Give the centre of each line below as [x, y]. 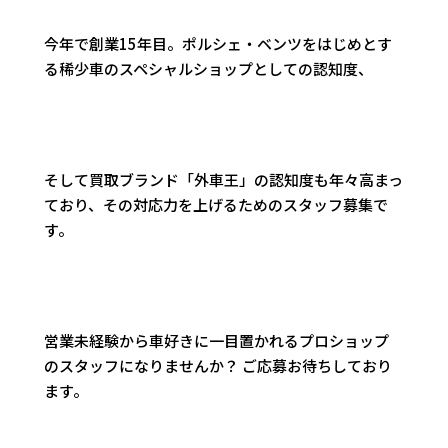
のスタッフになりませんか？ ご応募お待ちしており [218, 366]
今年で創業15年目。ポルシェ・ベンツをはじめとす [218, 44]
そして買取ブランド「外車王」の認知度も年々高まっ [224, 180]
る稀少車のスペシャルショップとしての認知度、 [209, 69]
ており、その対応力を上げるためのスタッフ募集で [216, 205]
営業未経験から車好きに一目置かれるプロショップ [217, 341]
